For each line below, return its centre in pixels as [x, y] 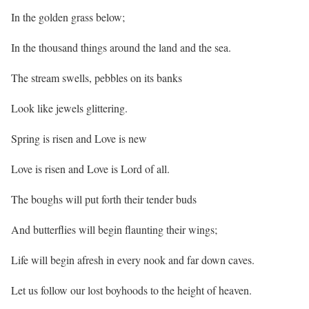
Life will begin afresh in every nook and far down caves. [133, 260]
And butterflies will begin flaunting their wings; [114, 230]
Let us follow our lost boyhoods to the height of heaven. [131, 290]
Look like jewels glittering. [69, 108]
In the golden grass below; [68, 17]
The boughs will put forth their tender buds [104, 199]
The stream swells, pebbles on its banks [97, 78]
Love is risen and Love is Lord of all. [90, 169]
